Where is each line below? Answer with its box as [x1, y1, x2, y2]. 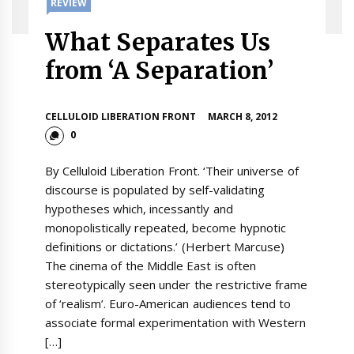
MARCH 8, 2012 [207, 110, 278, 124]
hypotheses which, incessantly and [44, 200, 233, 217]
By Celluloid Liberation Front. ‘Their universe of [44, 162, 299, 179]
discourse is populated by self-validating [44, 181, 265, 198]
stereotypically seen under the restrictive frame [44, 276, 308, 292]
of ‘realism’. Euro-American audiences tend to [44, 295, 292, 311]
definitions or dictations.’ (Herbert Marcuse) [44, 238, 284, 254]
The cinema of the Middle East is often [44, 257, 256, 273]
